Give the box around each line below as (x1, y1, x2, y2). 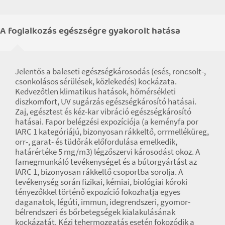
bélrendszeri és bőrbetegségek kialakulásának (15, 206, 175, 217)
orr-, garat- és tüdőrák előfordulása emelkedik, (15, 136, 177, 147)
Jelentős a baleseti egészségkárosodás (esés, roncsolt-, (15, 65, 206, 77)
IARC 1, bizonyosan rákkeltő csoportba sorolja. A (15, 166, 183, 177)
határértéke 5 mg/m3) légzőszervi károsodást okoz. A (15, 146, 200, 157)
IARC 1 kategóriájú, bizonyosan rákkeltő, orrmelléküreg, (15, 126, 209, 137)
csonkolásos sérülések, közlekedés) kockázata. (15, 75, 177, 87)
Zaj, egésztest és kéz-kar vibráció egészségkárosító (15, 105, 191, 117)
